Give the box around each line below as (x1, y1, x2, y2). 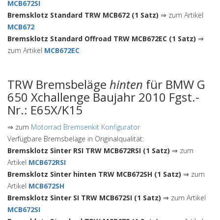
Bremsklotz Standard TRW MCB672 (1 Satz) (7, 10, 159, 20)
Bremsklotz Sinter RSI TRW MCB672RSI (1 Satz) (7, 146, 170, 155)
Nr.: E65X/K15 (7, 102, 82, 118)
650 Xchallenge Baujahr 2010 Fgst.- (7, 89, 199, 105)
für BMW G (143, 76, 205, 92)
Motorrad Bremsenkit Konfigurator (31, 122, 140, 132)
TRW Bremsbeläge (7, 76, 110, 92)
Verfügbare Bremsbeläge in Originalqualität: (7, 134, 144, 143)
